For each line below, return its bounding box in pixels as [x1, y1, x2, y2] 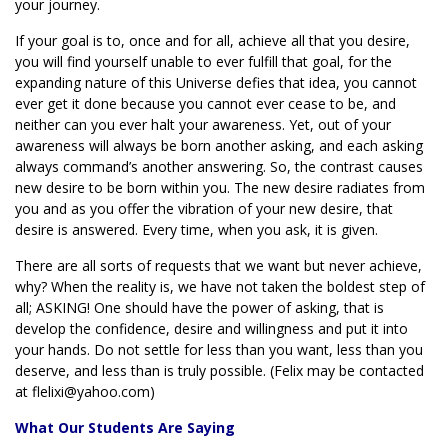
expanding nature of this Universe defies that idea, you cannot [15, 73, 417, 92]
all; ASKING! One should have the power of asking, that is [15, 298, 384, 317]
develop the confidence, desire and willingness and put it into [15, 319, 408, 338]
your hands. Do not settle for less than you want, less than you [15, 340, 423, 359]
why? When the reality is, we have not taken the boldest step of [15, 277, 425, 296]
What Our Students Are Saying [15, 418, 235, 437]
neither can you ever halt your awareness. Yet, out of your [15, 115, 391, 134]
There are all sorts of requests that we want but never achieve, [15, 256, 422, 275]
